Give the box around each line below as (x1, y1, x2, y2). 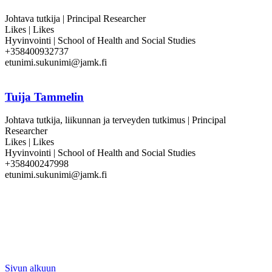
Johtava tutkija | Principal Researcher (5, 13, 146, 24)
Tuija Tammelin (5, 90, 84, 103)
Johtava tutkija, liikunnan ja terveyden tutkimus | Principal (5, 115, 226, 126)
